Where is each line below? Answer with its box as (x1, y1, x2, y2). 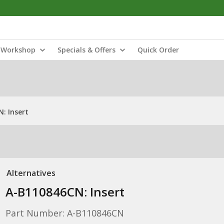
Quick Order (137, 45, 179, 54)
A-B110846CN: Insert (5, 183, 124, 200)
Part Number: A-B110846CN (5, 207, 124, 219)
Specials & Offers (57, 45, 115, 54)
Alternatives (6, 167, 55, 178)
